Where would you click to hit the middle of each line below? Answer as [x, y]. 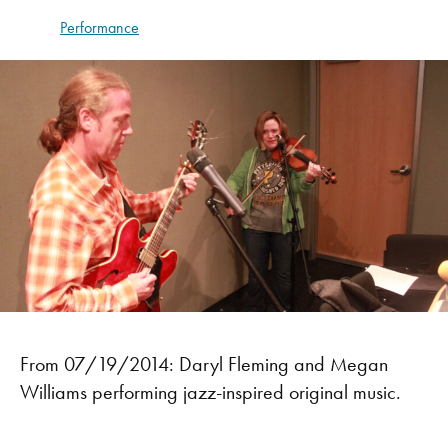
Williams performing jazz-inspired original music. [210, 391]
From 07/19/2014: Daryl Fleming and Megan [204, 363]
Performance [99, 27]
